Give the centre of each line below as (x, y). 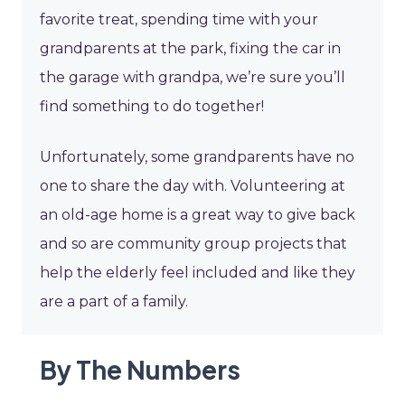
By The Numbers (140, 370)
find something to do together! (152, 107)
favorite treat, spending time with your (179, 20)
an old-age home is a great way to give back (198, 215)
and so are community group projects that (193, 244)
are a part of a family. (114, 302)
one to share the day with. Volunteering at (193, 186)
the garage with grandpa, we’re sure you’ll (193, 78)
